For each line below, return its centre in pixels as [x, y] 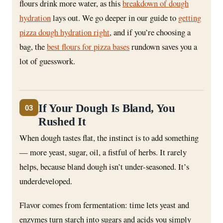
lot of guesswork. [47, 61]
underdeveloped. [46, 181]
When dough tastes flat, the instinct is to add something [109, 137]
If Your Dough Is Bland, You [107, 108]
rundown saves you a [163, 47]
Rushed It [62, 121]
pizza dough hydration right [64, 32]
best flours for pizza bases [88, 47]
